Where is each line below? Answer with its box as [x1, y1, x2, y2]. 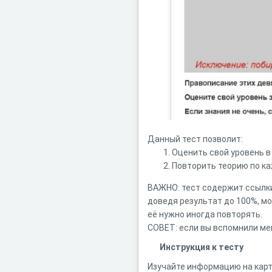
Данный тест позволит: [148, 134, 243, 144]
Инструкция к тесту [160, 242, 243, 252]
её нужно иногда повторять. [148, 209, 262, 219]
